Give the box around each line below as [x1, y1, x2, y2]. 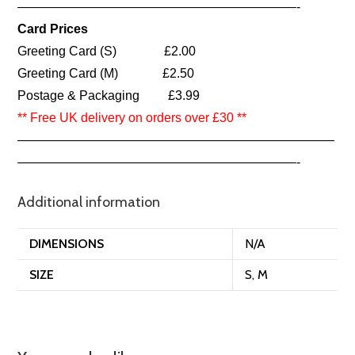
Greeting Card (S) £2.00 [17, 44, 197, 59]
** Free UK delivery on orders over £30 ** [17, 111, 247, 125]
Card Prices [17, 22, 89, 36]
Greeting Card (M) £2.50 [17, 67, 195, 81]
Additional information [17, 193, 161, 212]
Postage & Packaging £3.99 [17, 89, 200, 103]
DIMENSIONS [29, 236, 105, 252]
